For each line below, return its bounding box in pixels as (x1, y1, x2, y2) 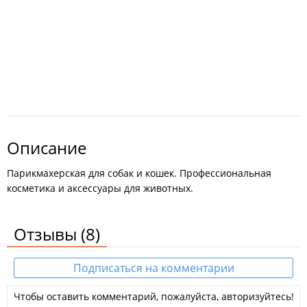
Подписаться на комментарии (73, 260, 234, 275)
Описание (7, 136, 86, 159)
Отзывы (14, 223, 81, 245)
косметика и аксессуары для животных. (7, 182, 193, 195)
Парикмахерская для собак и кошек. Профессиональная (7, 167, 271, 180)
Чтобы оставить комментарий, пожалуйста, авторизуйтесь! (13, 290, 294, 303)
